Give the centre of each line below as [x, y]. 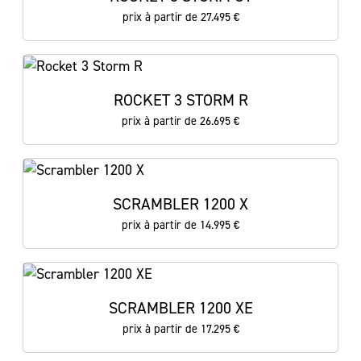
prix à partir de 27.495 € [180, 17]
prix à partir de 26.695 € [180, 121]
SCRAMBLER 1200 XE [180, 308]
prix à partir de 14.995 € [180, 225]
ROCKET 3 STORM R [180, 100]
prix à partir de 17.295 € [180, 329]
